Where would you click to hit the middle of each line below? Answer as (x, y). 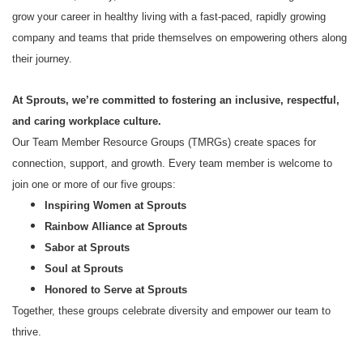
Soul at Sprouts (84, 269)
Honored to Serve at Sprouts (116, 290)
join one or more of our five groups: (94, 184)
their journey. (42, 59)
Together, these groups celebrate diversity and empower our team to (171, 311)
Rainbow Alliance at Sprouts (116, 226)
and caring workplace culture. (87, 121)
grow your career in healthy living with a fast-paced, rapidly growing (169, 17)
